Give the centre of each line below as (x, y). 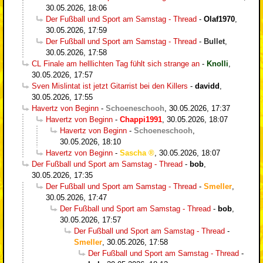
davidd (207, 86)
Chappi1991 (141, 119)
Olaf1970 (219, 19)
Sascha (133, 153)
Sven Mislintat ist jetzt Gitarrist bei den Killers (110, 86)
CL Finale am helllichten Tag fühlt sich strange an (116, 63)
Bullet (214, 41)
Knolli (218, 63)
